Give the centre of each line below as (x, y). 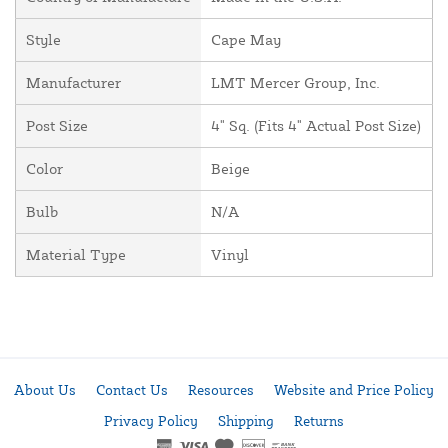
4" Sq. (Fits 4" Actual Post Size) (316, 125)
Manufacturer (73, 82)
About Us (45, 389)
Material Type (76, 254)
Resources (221, 389)
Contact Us (132, 389)
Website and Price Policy (354, 389)
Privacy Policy (151, 420)
